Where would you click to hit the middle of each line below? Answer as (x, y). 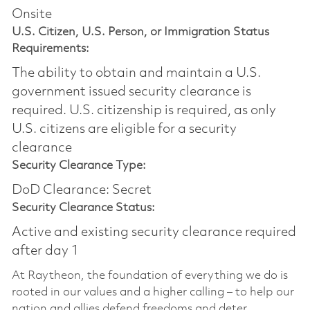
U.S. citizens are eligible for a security (124, 129)
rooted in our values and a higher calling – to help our (153, 292)
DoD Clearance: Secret (81, 190)
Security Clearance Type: (79, 165)
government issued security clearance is (131, 92)
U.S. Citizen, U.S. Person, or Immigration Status (140, 32)
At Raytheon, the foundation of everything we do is (149, 275)
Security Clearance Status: (83, 208)
